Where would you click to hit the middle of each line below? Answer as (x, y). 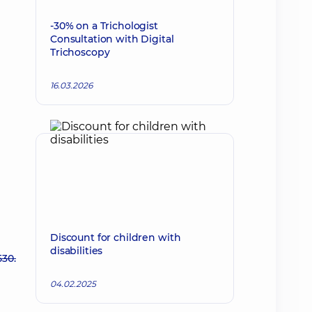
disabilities (77, 251)
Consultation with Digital (112, 39)
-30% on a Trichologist (104, 26)
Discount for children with (116, 237)
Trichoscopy (80, 52)
